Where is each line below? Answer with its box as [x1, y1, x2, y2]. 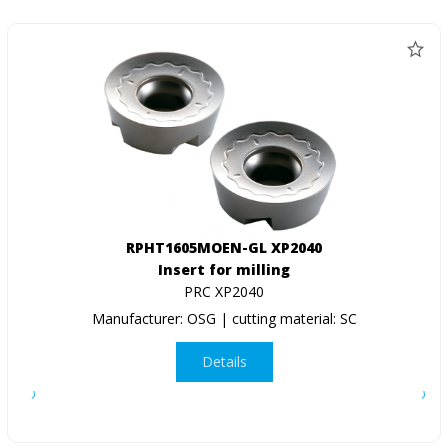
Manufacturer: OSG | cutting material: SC [91, 308, 357, 328]
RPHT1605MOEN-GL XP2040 [126, 237, 322, 257]
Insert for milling [158, 259, 290, 279]
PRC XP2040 [184, 281, 264, 301]
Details [201, 352, 247, 372]
